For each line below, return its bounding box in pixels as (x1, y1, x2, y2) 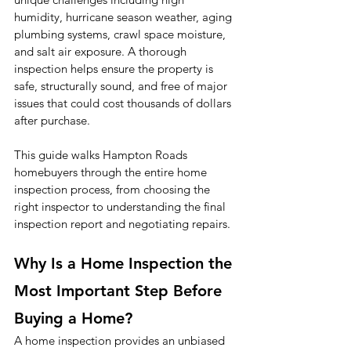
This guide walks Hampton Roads (14, 147, 190, 163)
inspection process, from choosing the (14, 182, 213, 197)
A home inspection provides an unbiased (14, 333, 228, 349)
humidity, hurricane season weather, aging (14, 9, 235, 25)
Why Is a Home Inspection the (14, 254, 237, 273)
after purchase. (14, 113, 90, 128)
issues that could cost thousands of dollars (14, 96, 234, 111)
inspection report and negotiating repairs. (14, 216, 230, 232)
